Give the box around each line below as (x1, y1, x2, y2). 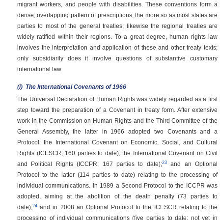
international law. (17, 65, 62, 72)
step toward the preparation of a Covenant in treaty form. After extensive (17, 107, 218, 113)
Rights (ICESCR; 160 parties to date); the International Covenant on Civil (17, 150, 218, 157)
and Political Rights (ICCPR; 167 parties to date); (17, 161, 162, 167)
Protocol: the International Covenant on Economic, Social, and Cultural (17, 139, 218, 146)
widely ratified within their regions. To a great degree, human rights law (17, 33, 218, 40)
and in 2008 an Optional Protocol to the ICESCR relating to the (37, 204, 218, 211)
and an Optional (166, 161, 218, 167)
